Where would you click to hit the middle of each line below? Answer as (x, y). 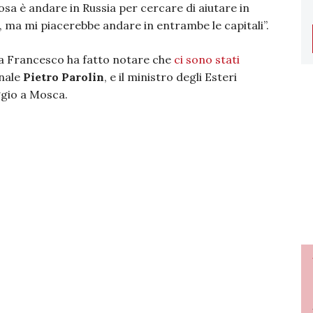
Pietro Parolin (64, 77)
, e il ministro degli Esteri (170, 77)
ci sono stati (207, 59)
